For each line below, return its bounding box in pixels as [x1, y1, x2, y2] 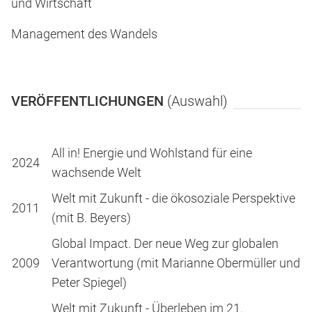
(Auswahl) [167, 93, 228, 109]
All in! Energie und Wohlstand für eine [52, 146, 252, 160]
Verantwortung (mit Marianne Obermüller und [52, 256, 300, 270]
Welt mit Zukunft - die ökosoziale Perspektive [52, 191, 295, 205]
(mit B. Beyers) [52, 210, 131, 225]
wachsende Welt [52, 165, 141, 180]
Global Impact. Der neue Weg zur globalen [52, 236, 279, 251]
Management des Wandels [11, 26, 157, 41]
